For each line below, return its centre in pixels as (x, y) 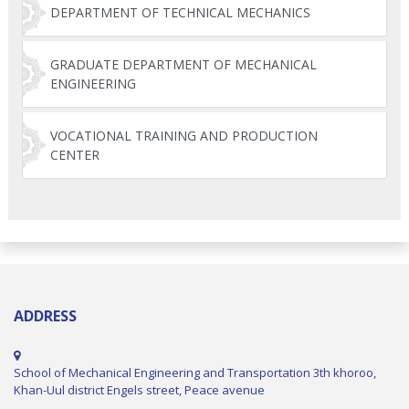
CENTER (75, 155)
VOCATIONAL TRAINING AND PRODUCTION (184, 136)
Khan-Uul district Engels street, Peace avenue (139, 390)
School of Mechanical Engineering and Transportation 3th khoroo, (195, 373)
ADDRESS (45, 316)
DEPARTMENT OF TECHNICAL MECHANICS (180, 13)
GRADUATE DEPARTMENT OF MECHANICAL (184, 65)
